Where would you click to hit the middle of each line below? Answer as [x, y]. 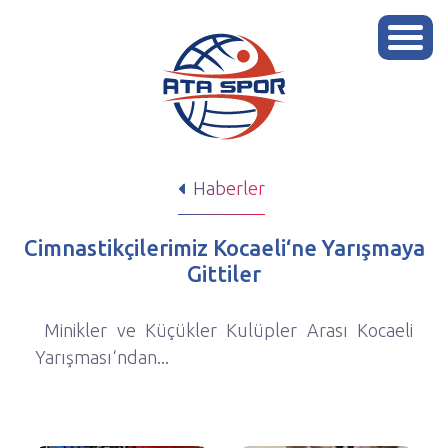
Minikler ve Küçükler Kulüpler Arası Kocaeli [224, 330]
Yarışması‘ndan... [102, 357]
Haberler [227, 188]
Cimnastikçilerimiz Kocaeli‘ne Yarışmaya [224, 247]
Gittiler [224, 273]
